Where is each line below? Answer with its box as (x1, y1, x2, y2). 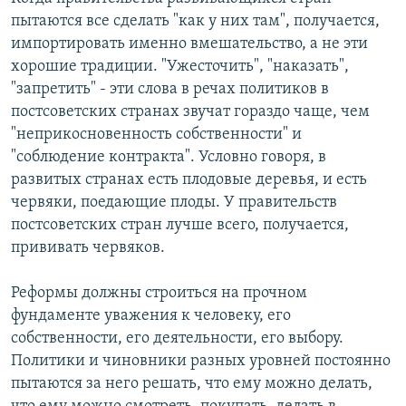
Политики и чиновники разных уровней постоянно (11, 353, 391, 371)
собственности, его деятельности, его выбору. (11, 330, 343, 348)
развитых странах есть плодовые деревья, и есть (11, 171, 367, 189)
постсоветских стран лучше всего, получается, (11, 217, 349, 235)
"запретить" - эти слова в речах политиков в (11, 81, 329, 99)
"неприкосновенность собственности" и (11, 126, 302, 144)
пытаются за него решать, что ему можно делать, (11, 375, 372, 393)
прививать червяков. (11, 239, 165, 257)
